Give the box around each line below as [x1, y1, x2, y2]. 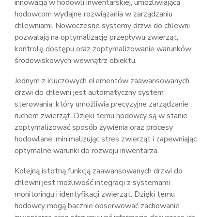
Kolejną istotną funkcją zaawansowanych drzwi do [15, 166, 183, 176]
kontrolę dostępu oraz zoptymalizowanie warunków [15, 44, 191, 54]
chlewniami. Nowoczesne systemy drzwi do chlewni [15, 20, 190, 31]
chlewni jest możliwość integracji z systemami [15, 177, 170, 188]
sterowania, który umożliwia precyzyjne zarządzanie [15, 99, 188, 109]
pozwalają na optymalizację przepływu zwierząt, [15, 32, 178, 43]
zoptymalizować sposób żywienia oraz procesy [15, 122, 173, 133]
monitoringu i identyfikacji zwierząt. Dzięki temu [15, 189, 175, 200]
